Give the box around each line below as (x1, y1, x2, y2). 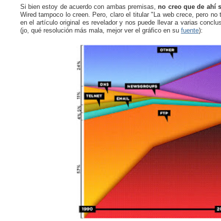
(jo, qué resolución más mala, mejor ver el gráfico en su (20, 26, 181, 34)
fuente (181, 26, 199, 34)
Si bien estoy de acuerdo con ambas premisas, (20, 2, 158, 10)
